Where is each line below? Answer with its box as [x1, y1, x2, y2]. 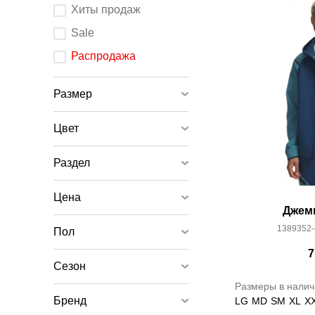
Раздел [53, 157, 90, 169]
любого [53, 19, 78, 27]
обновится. [53, 50, 90, 58]
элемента [53, 27, 86, 34]
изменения [53, 11, 90, 19]
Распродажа [71, 50, 136, 62]
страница [53, 42, 85, 50]
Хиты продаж [71, 4, 141, 15]
